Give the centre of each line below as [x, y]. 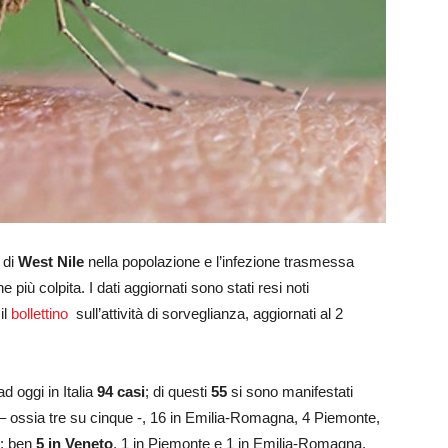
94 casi [121, 392]
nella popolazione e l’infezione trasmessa [219, 262]
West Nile [51, 262]
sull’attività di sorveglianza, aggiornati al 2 [207, 314]
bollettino [41, 314]
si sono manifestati [290, 392]
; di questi [178, 392]
